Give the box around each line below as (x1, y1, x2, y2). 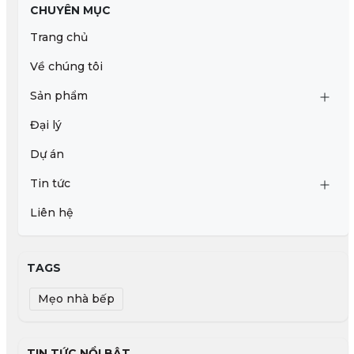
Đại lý (29, 117, 62, 132)
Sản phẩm (29, 88, 88, 103)
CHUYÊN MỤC (29, 2, 111, 17)
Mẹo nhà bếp (37, 291, 115, 306)
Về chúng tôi (29, 58, 103, 73)
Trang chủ (29, 29, 88, 44)
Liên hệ (29, 205, 73, 220)
